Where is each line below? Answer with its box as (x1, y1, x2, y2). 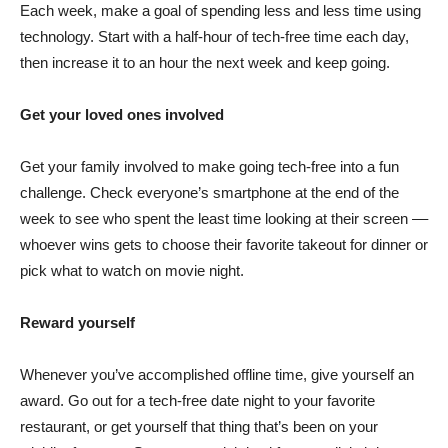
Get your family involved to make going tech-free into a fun (20, 157, 399, 175)
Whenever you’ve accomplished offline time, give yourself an (20, 365, 414, 383)
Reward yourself (20, 313, 135, 331)
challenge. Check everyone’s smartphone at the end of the (20, 183, 399, 201)
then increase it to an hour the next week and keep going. (20, 53, 390, 71)
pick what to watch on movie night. (20, 261, 244, 279)
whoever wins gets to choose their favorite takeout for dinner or (20, 235, 428, 253)
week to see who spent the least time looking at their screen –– (20, 209, 428, 227)
